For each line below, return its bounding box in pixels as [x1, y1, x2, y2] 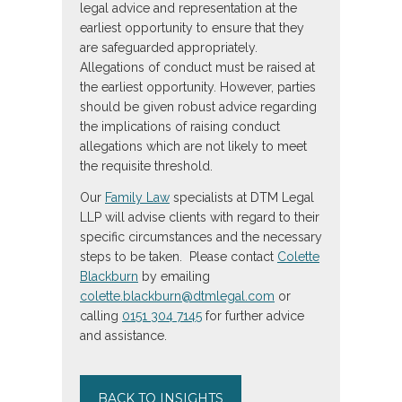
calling [80, 309, 122, 324]
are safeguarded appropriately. [80, 40, 258, 56]
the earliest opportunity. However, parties [80, 80, 316, 95]
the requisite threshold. [80, 159, 213, 174]
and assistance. [80, 328, 167, 344]
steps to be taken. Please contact [80, 249, 277, 265]
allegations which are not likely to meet [80, 139, 307, 154]
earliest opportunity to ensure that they [80, 21, 304, 36]
